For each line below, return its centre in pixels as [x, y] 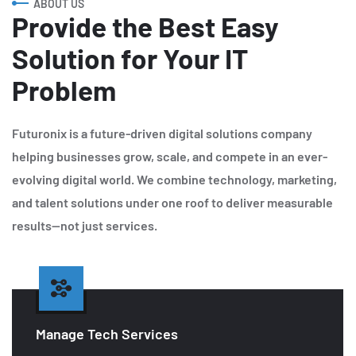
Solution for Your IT [130, 58]
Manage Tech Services [107, 333]
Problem [64, 89]
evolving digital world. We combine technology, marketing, [174, 179]
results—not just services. [85, 225]
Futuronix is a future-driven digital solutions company [162, 133]
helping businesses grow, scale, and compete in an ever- [170, 156]
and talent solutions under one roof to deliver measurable [172, 202]
